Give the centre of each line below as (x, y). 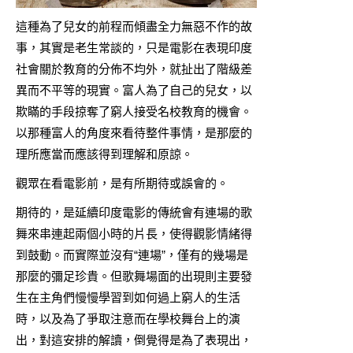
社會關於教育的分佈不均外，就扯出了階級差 (134, 69)
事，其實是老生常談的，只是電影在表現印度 (134, 48)
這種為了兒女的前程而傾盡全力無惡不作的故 (134, 27)
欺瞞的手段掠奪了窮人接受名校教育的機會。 (134, 112)
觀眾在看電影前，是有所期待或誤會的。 (122, 184)
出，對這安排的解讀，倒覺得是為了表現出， (134, 340)
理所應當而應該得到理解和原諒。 (104, 154)
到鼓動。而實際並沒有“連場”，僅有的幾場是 (132, 255)
